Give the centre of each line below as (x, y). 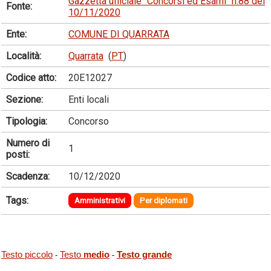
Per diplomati (164, 200)
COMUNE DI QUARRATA (119, 34)
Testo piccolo (27, 255)
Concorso (89, 121)
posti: (18, 154)
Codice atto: (31, 77)
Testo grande (144, 255)
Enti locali (89, 99)
